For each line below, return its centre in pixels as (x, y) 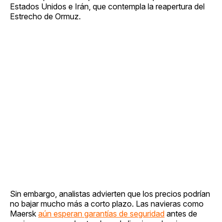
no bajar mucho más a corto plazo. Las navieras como (107, 204)
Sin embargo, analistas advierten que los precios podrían (110, 194)
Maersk (24, 214)
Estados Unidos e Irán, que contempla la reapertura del (107, 7)
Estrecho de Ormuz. (45, 17)
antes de (181, 214)
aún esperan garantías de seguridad (101, 214)
